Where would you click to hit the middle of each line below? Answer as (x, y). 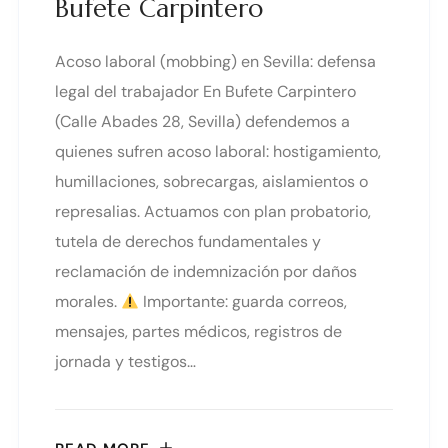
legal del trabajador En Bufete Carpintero (205, 92)
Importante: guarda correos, (243, 302)
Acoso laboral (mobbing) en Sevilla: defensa (215, 62)
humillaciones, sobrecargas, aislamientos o (211, 182)
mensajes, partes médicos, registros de (198, 332)
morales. (88, 302)
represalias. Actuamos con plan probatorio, (213, 212)
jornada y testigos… (125, 362)
